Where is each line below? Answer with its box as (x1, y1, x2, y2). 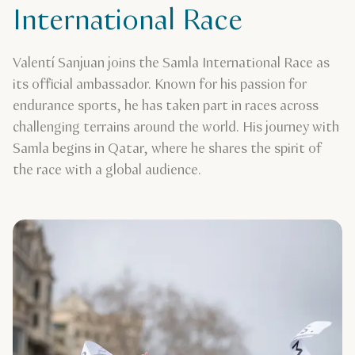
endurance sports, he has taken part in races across (13, 97, 319, 116)
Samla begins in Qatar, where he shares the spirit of (13, 139, 322, 158)
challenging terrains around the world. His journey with (13, 118, 339, 137)
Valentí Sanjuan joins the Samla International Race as (13, 54, 330, 73)
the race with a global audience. (13, 161, 201, 180)
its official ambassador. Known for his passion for (13, 75, 307, 94)
